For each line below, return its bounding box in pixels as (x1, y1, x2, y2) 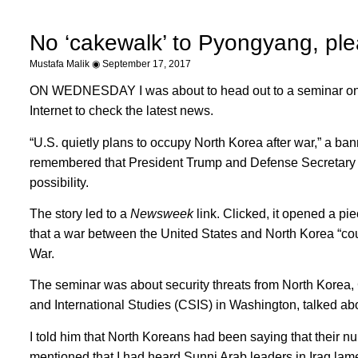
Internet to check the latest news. (29, 104, 213, 118)
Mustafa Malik (29, 58, 92, 70)
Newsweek (129, 206, 193, 221)
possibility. (29, 175, 89, 189)
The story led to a (29, 206, 130, 221)
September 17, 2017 (99, 58, 191, 70)
